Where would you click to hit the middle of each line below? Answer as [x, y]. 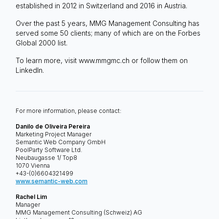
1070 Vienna [33, 165]
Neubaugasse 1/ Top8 [46, 157]
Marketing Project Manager [54, 134]
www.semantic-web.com [52, 181]
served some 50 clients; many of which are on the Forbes [108, 33]
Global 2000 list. [42, 43]
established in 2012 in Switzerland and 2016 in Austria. [101, 5]
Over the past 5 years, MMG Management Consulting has [108, 23]
